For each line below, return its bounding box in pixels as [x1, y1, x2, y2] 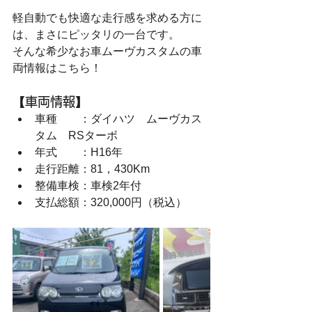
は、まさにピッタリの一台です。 [13, 29, 180, 40]
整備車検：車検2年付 [35, 180, 141, 192]
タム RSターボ [35, 130, 118, 141]
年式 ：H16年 [35, 146, 123, 158]
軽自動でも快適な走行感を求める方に [13, 12, 202, 24]
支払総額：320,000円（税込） [35, 196, 187, 208]
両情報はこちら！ [13, 62, 102, 74]
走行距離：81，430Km [35, 163, 150, 175]
